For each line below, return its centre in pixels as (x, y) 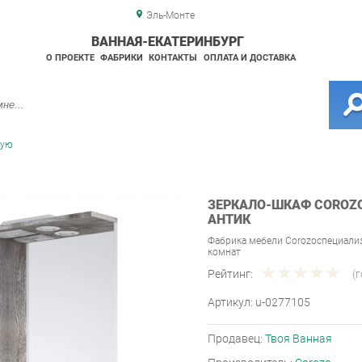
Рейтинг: (230, 274)
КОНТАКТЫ (173, 58)
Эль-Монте (170, 15)
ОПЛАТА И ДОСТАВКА (249, 58)
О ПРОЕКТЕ (70, 58)
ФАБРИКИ (121, 58)
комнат (224, 253)
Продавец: (236, 339)
